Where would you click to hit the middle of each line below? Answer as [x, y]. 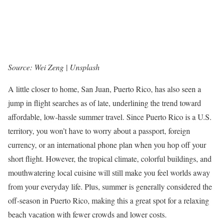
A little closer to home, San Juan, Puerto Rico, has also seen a [105, 89]
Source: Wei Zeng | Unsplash [54, 67]
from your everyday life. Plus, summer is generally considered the [110, 187]
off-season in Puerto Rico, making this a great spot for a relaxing [109, 201]
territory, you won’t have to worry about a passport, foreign [99, 131]
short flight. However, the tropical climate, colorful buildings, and [110, 159]
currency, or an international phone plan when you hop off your [107, 145]
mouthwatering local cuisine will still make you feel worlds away [109, 173]
